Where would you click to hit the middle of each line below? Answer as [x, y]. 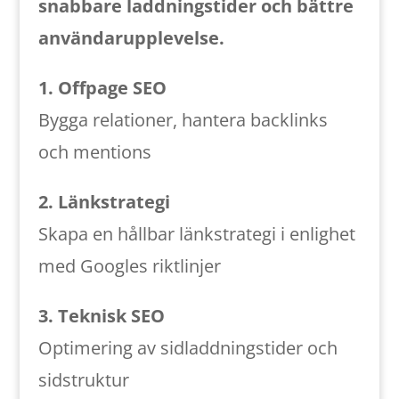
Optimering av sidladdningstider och [187, 348]
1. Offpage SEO [102, 88]
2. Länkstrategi [104, 202]
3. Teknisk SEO [101, 316]
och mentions [94, 152]
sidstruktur [83, 380]
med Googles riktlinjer [129, 266]
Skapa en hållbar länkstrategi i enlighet [196, 234]
